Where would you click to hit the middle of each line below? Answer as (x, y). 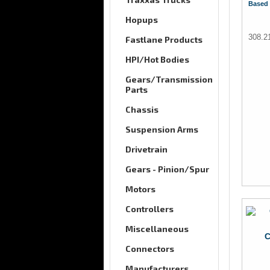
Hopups (142, 20)
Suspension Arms (162, 129)
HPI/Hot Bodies (157, 59)
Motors (140, 189)
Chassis (142, 109)
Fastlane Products (164, 39)
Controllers (149, 209)
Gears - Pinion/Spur (167, 169)
